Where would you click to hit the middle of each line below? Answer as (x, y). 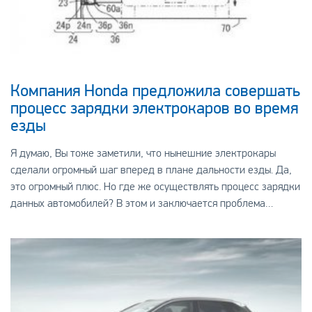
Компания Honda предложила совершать (155, 91)
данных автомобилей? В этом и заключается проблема (63, 203)
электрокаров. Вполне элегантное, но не (106, 220)
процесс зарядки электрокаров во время (154, 108)
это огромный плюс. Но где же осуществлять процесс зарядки (155, 187)
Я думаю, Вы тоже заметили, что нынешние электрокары (143, 153)
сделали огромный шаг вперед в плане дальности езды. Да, (151, 170)
